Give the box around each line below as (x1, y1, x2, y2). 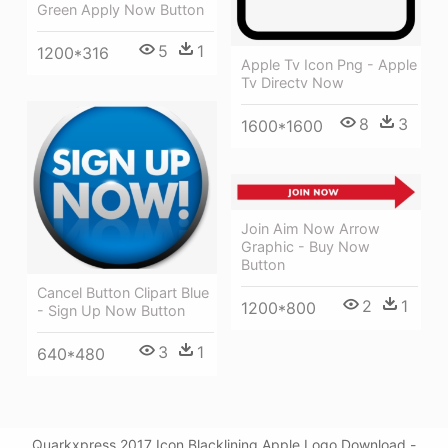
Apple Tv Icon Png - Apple (241, 55, 417, 73)
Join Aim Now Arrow (241, 219, 380, 237)
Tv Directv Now (241, 73, 344, 91)
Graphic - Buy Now (241, 237, 370, 255)
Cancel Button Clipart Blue (37, 284, 209, 302)
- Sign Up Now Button (37, 302, 185, 320)
